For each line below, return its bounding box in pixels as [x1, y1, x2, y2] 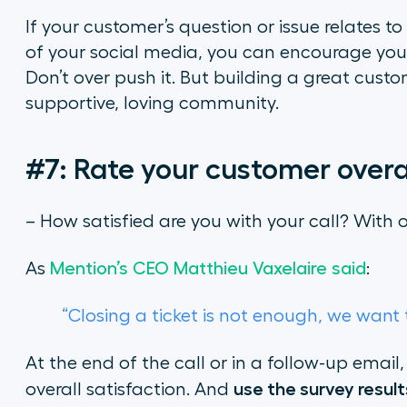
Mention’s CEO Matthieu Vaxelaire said [49, 260, 366, 278]
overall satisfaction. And [25, 381, 233, 399]
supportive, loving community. [25, 94, 279, 113]
